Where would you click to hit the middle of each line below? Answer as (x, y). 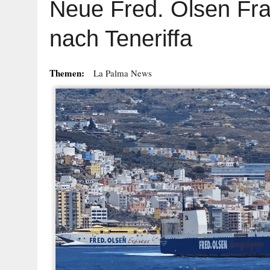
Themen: (67, 73)
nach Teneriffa (121, 39)
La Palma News (123, 73)
